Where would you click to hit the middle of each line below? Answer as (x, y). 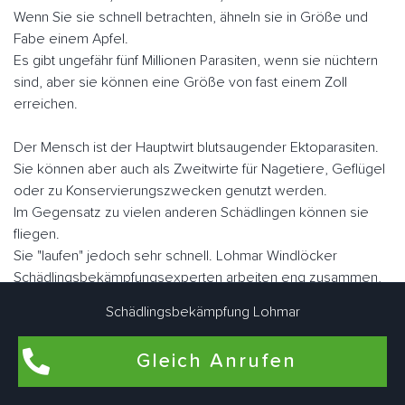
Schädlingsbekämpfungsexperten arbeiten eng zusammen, (198, 277)
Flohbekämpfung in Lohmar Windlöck (202, 372)
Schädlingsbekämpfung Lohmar (202, 312)
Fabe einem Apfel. (71, 38)
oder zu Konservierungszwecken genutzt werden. (170, 190)
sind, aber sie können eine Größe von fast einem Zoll (180, 82)
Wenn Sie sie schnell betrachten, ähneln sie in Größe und (191, 17)
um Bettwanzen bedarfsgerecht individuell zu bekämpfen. (193, 299)
